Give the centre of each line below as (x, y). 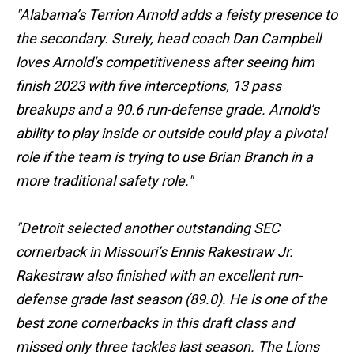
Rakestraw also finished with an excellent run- (159, 276)
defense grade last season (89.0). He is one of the (171, 299)
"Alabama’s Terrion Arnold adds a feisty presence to (177, 15)
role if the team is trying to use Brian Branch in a (164, 157)
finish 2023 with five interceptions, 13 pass (149, 86)
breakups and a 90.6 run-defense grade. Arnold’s (168, 110)
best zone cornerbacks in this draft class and (155, 323)
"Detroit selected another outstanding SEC (148, 228)
